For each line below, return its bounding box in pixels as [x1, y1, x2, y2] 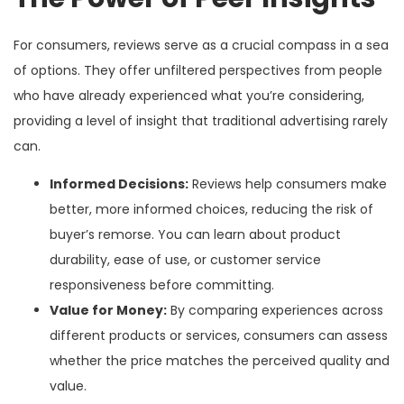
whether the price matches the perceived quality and [50, 351, 390, 370]
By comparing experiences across [167, 300, 383, 319]
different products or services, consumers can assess [50, 326, 388, 344]
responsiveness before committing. [50, 275, 274, 294]
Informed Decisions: [50, 174, 188, 193]
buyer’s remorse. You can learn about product [50, 225, 341, 243]
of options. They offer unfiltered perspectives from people [14, 60, 382, 79]
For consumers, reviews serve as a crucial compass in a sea [14, 35, 389, 54]
